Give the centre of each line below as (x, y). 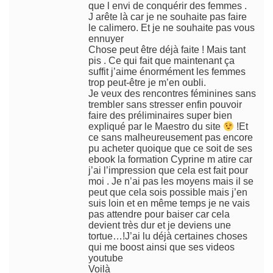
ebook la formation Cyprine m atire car (170, 160)
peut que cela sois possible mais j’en (168, 193)
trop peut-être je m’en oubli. (147, 83)
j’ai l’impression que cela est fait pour (168, 171)
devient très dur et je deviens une (160, 225)
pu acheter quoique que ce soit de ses (170, 149)
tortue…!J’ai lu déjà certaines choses (168, 236)
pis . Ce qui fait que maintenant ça (161, 61)
